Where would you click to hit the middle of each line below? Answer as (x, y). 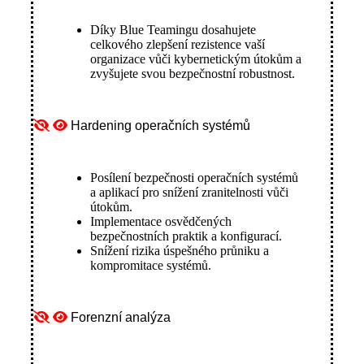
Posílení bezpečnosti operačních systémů (194, 177)
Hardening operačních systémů (160, 125)
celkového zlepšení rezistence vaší (178, 44)
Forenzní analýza (121, 317)
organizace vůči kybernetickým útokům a (196, 58)
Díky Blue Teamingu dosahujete (173, 29)
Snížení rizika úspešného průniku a (180, 250)
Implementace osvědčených (161, 221)
